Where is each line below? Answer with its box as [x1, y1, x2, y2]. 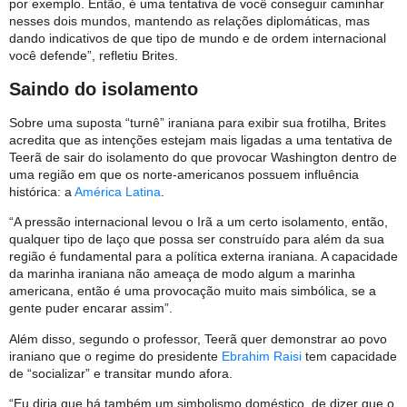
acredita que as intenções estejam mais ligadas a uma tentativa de [9, 132, 392, 147]
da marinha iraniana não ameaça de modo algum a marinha [9, 266, 355, 282]
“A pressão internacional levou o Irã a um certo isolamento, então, [9, 214, 388, 230]
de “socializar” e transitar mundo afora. [9, 365, 233, 381]
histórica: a [9, 184, 74, 199]
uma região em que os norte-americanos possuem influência [9, 166, 359, 182]
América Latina [74, 184, 161, 199]
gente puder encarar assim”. [9, 301, 173, 316]
